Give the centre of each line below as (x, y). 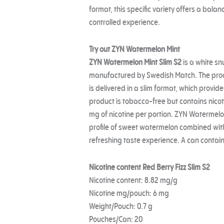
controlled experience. (125, 22)
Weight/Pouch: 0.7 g (121, 206)
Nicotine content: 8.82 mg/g (133, 180)
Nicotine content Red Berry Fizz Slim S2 (150, 167)
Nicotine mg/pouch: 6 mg (129, 193)
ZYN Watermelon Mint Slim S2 (135, 62)
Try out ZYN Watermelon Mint (135, 49)
